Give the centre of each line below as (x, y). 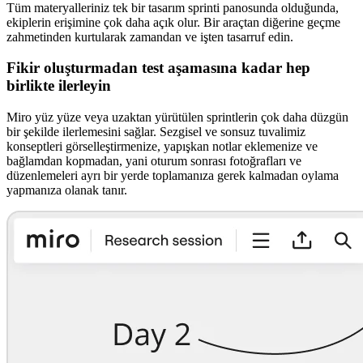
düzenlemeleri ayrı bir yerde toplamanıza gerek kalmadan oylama (173, 176)
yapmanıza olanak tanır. (67, 190)
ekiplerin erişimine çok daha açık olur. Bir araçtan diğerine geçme (173, 22)
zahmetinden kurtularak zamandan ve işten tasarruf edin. (150, 36)
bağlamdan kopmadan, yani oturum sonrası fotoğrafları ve (154, 161)
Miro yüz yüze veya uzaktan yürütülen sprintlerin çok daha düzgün (177, 117)
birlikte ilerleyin (59, 86)
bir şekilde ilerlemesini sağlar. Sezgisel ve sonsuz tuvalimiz (156, 132)
